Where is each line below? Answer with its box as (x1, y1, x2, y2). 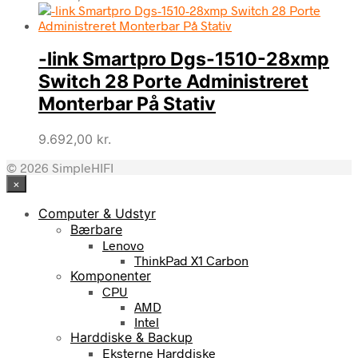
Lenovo (102, 237, 144, 253)
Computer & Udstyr (38, 205, 156, 221)
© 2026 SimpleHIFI (6, 159, 113, 175)
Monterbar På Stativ (38, 93, 216, 116)
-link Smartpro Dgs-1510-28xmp (38, 48, 329, 71)
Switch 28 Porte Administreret (38, 70, 308, 93)
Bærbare (70, 221, 122, 237)
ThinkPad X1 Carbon (134, 252, 249, 268)
